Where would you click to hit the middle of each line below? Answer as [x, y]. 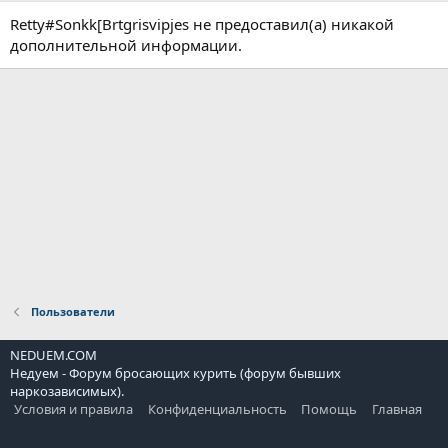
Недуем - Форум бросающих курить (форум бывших [175, 373]
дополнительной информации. [126, 45]
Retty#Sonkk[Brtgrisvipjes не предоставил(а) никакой [202, 24]
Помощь [329, 409]
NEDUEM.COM [53, 355]
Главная [396, 409]
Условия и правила [73, 409]
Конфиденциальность [217, 409]
